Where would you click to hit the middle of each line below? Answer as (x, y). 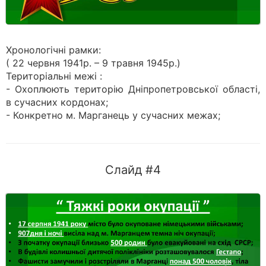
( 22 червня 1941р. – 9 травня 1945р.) (93, 63)
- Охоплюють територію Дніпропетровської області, (133, 89)
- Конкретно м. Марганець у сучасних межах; (113, 115)
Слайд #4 (133, 170)
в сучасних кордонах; (57, 102)
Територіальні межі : (54, 76)
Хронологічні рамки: (53, 50)
